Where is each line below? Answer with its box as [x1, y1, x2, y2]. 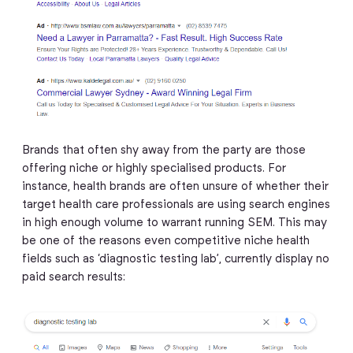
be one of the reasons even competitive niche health [21, 235, 310, 247]
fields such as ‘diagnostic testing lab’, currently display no [21, 253, 329, 265]
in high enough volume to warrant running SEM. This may [21, 217, 327, 229]
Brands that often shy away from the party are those [21, 144, 306, 156]
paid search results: [21, 271, 125, 283]
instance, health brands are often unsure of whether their [21, 180, 329, 192]
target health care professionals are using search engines [21, 199, 330, 210]
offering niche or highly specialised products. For [21, 162, 286, 174]
